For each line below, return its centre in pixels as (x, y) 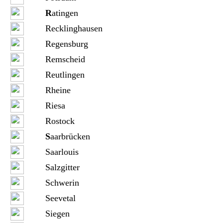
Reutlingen (65, 75)
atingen (65, 13)
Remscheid (65, 59)
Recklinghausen (74, 28)
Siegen (57, 214)
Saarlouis (62, 152)
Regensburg (66, 44)
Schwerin (62, 183)
